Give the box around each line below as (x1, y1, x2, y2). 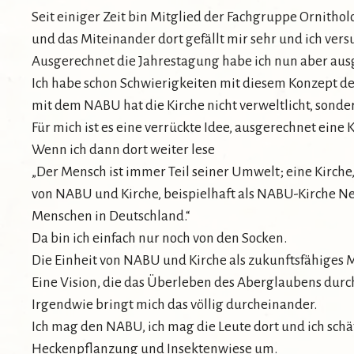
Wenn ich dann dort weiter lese (32, 142, 215, 158)
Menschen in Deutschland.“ (32, 209, 190, 224)
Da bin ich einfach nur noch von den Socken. (32, 231, 287, 247)
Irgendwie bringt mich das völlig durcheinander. (32, 297, 317, 313)
